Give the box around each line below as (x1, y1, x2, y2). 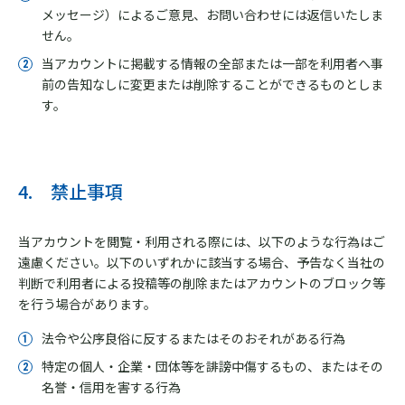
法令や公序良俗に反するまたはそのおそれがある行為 (42, 329, 345, 347)
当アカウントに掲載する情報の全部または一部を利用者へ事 (42, 54, 383, 72)
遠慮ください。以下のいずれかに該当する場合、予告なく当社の (18, 253, 385, 271)
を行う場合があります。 (18, 295, 156, 313)
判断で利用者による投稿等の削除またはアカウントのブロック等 (18, 274, 385, 292)
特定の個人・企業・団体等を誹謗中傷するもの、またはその (42, 357, 383, 375)
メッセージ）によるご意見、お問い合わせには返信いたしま (42, 5, 383, 24)
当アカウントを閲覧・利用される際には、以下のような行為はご (18, 232, 385, 250)
